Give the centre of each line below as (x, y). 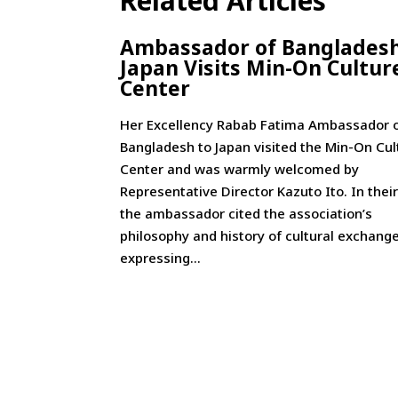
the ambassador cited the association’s (247, 214)
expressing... (161, 258)
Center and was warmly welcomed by (240, 169)
